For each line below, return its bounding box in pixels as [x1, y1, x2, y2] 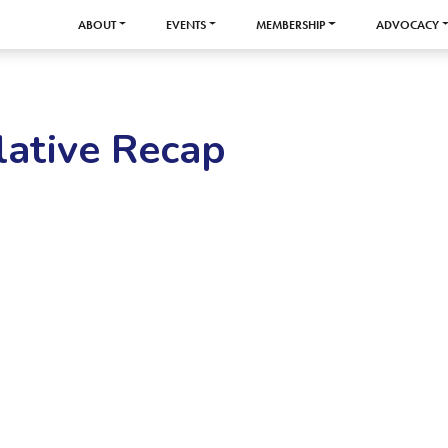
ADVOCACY [375, 16, 439, 33]
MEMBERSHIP [256, 16, 326, 33]
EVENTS [166, 16, 207, 33]
